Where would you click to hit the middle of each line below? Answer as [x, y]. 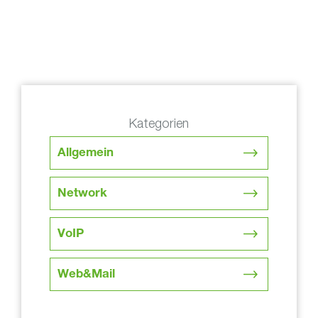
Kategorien [159, 123]
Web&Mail [86, 275]
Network [82, 194]
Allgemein [86, 153]
